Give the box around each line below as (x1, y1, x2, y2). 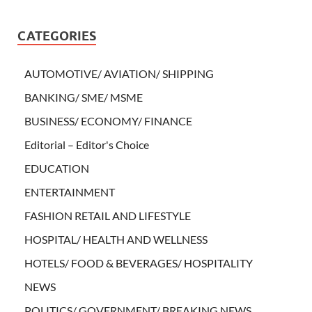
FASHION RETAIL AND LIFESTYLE (24, 208, 191, 222)
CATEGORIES (17, 28, 96, 43)
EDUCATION (24, 161, 89, 175)
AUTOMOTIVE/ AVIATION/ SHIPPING (24, 66, 214, 80)
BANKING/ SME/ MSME (24, 90, 143, 104)
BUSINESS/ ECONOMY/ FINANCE (24, 114, 192, 127)
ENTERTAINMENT (24, 185, 115, 198)
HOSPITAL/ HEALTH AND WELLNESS (24, 232, 208, 246)
